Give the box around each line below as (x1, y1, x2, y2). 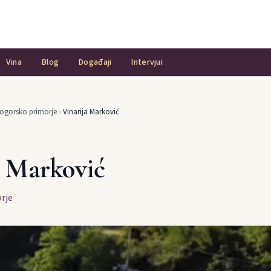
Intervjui (131, 56, 163, 69)
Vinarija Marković (63, 106, 119, 118)
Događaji (78, 56, 112, 69)
